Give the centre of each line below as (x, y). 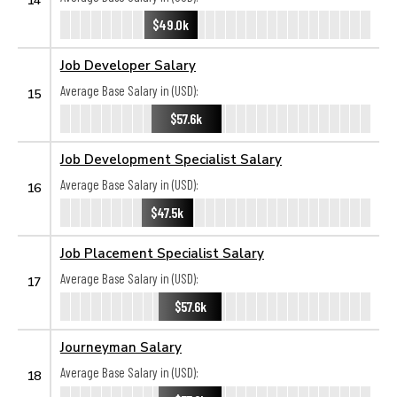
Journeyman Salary (121, 346)
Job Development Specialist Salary (171, 159)
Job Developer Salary (128, 65)
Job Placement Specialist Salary (162, 253)
